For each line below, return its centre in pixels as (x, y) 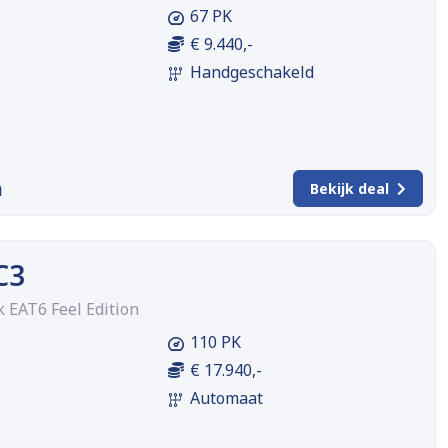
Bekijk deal (349, 189)
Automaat (226, 398)
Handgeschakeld (251, 72)
